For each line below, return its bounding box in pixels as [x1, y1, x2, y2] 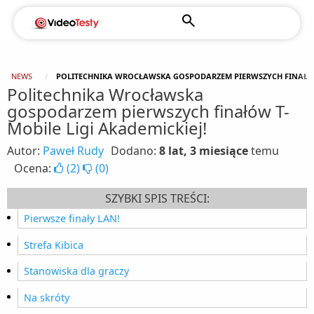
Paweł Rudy [43, 143, 104, 159]
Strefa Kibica [24, 238, 83, 252]
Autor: [7, 143, 43, 159]
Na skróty [24, 290, 69, 304]
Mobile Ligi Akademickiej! [7, 116, 207, 140]
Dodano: [111, 143, 159, 159]
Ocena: [14, 161, 54, 177]
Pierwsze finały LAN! [24, 212, 120, 226]
